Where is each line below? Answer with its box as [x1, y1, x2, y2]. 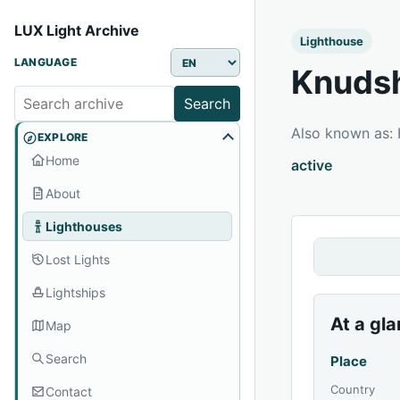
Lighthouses [46, 218, 122, 234]
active [291, 156, 333, 174]
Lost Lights [46, 251, 110, 267]
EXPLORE [37, 130, 88, 144]
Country [330, 382, 376, 396]
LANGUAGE [14, 55, 77, 69]
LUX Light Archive [14, 21, 139, 39]
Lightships [46, 284, 105, 300]
